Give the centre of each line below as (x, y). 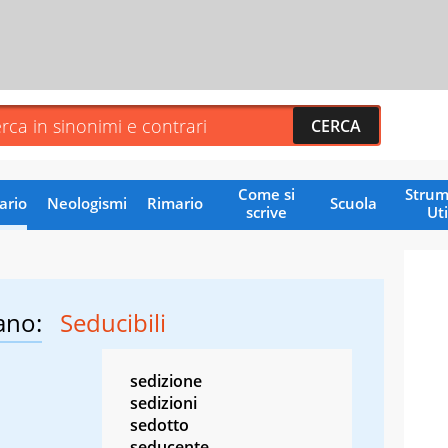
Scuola (353, 202)
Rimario (174, 202)
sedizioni (163, 402)
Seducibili (113, 322)
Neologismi (86, 202)
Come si (266, 193)
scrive (266, 211)
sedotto (159, 424)
